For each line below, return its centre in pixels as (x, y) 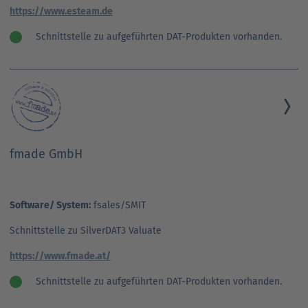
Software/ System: (50, 205)
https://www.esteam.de (61, 11)
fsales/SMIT (118, 205)
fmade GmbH (46, 154)
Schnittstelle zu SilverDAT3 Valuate (86, 230)
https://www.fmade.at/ (60, 256)
